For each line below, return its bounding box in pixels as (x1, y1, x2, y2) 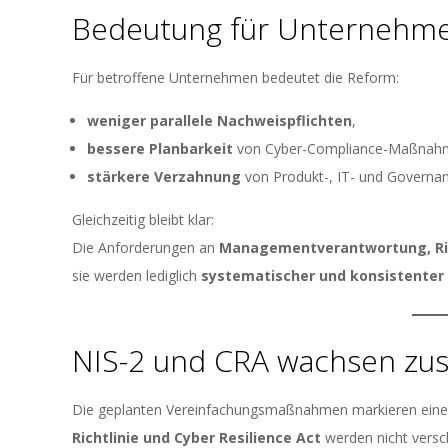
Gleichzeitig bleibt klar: (72, 210, 214, 229)
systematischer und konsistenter (201, 266, 444, 285)
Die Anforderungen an (72, 238, 219, 257)
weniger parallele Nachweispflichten (87, 111, 352, 130)
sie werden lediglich (72, 266, 201, 285)
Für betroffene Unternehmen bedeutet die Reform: (72, 68, 399, 87)
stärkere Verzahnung (87, 167, 241, 186)
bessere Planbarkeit (87, 139, 233, 158)
